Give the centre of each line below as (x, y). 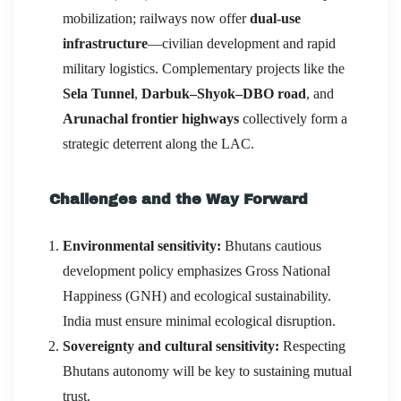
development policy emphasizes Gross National (196, 270)
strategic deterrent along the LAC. (158, 143)
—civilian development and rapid (242, 43)
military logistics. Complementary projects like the (204, 68)
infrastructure (105, 43)
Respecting (312, 346)
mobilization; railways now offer (156, 18)
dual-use (275, 18)
